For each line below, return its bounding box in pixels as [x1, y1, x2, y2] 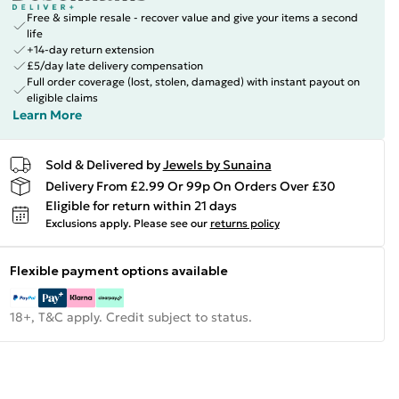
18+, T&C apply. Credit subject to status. [9, 309, 252, 325]
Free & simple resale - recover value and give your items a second [26, 11, 358, 24]
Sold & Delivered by [45, 156, 160, 173]
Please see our [133, 216, 208, 230]
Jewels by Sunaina [162, 156, 272, 173]
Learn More [12, 107, 82, 123]
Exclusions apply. [45, 216, 131, 230]
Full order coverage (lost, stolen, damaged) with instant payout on [26, 75, 360, 88]
